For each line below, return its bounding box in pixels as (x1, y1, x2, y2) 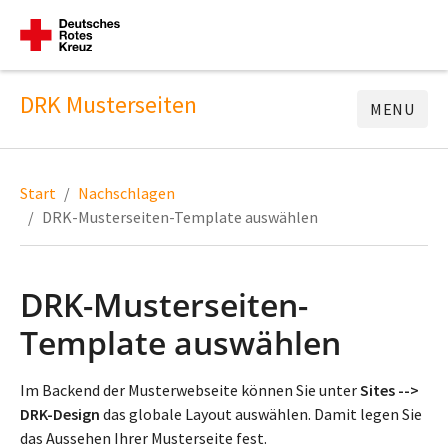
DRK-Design (20, 404, 100, 424)
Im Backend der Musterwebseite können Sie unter (20, 380, 360, 400)
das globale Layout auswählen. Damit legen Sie (100, 404, 422, 424)
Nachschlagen (78, 183, 175, 203)
